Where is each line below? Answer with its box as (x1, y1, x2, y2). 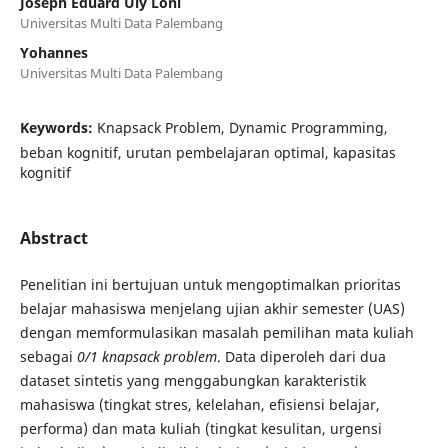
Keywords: (19, 117, 97, 137)
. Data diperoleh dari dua (216, 346, 386, 366)
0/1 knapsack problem (76, 346, 217, 366)
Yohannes (19, 42, 88, 62)
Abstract (19, 226, 88, 249)
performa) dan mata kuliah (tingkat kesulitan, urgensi (19, 418, 382, 438)
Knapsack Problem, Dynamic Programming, (96, 117, 388, 137)
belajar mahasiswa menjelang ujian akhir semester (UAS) (19, 298, 405, 318)
